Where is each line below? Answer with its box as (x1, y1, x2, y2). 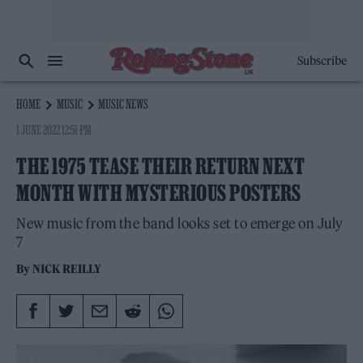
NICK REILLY (32, 262, 102, 276)
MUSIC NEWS (98, 96, 149, 111)
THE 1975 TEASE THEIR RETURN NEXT (16, 154, 305, 178)
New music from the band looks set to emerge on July (16, 215, 344, 233)
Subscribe (297, 53, 347, 68)
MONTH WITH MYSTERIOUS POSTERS (16, 181, 301, 205)
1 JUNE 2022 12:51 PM (16, 122, 92, 137)
